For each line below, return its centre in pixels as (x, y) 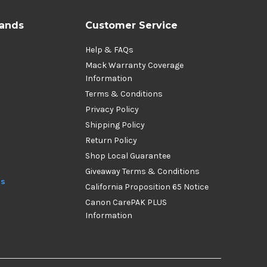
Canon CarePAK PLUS (126, 202)
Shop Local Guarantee (128, 156)
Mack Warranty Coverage (134, 65)
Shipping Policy (115, 125)
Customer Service (131, 25)
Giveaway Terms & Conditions (142, 171)
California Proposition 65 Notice (147, 187)
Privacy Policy (112, 109)
